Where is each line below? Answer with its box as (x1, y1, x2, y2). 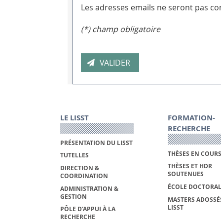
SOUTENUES (167, 170, 204, 179)
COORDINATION (60, 172, 108, 181)
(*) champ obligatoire (81, 24, 160, 35)
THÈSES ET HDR (167, 162, 212, 171)
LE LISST (60, 112, 89, 123)
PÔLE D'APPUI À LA (60, 205, 115, 214)
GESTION (60, 192, 87, 201)
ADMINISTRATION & (60, 184, 118, 193)
